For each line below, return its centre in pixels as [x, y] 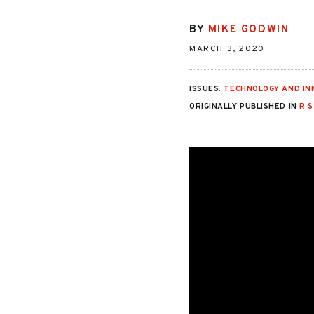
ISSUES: [207, 89]
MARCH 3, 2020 [227, 49]
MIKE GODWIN [248, 29]
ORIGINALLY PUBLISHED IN [245, 107]
